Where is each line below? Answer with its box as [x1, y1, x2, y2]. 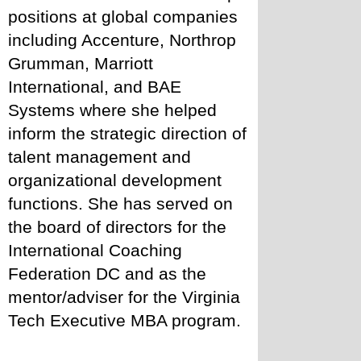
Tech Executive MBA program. [8, 310, 241, 330]
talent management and [8, 147, 191, 167]
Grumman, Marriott [8, 53, 153, 73]
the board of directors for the [8, 217, 226, 237]
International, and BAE [8, 77, 181, 97]
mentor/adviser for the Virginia [8, 287, 240, 307]
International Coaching [8, 240, 182, 260]
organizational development [8, 170, 222, 190]
